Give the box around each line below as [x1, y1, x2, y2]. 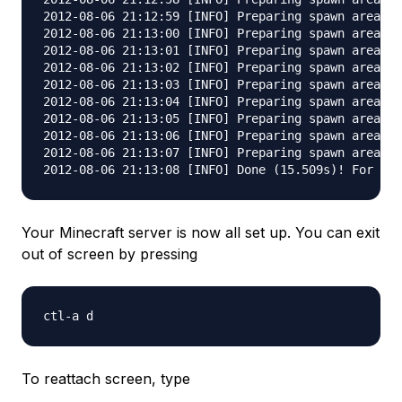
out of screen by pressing [22, 245, 197, 264]
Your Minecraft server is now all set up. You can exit [22, 223, 380, 242]
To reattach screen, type [22, 370, 190, 389]
